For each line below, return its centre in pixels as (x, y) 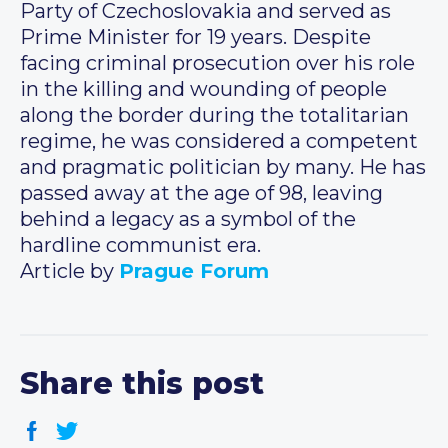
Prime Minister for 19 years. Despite (195, 37)
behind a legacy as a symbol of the (188, 219)
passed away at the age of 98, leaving (201, 193)
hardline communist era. (140, 245)
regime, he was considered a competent (219, 141)
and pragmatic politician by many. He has (223, 167)
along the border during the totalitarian (214, 115)
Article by (69, 271)
